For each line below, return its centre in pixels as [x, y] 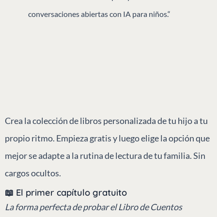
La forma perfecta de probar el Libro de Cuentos [93, 207]
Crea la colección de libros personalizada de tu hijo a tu [106, 120]
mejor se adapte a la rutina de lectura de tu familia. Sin [105, 155]
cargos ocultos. [33, 173]
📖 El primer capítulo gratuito [66, 192]
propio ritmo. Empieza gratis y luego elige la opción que [107, 138]
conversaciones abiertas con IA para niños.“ [99, 14]
